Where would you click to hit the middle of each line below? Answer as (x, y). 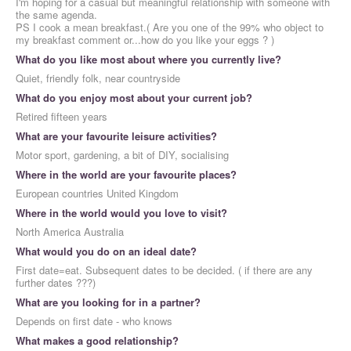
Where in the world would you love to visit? (121, 213)
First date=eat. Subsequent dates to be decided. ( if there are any (164, 270)
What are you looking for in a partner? (108, 302)
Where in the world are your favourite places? (126, 175)
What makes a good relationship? (97, 341)
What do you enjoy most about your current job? (134, 98)
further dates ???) (56, 283)
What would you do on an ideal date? (106, 251)
